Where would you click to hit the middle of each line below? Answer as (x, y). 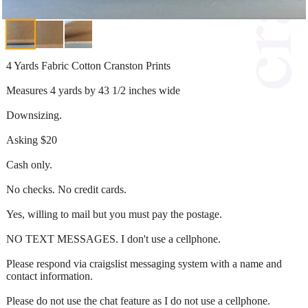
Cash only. (29, 164)
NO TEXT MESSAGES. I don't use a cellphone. (113, 239)
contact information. (49, 276)
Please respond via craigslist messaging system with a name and (144, 263)
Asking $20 (32, 140)
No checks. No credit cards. (66, 189)
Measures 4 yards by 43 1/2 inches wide (93, 90)
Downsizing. (34, 115)
